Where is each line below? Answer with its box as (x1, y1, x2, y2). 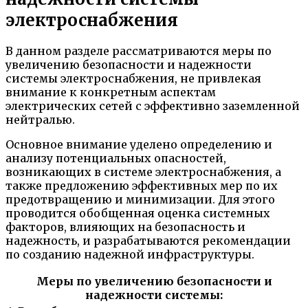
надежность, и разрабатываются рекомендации (5, 234, 291, 248)
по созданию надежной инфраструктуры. (5, 247, 254, 262)
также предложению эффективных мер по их (5, 179, 278, 193)
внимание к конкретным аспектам (5, 85, 216, 100)
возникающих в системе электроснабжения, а (5, 165, 281, 179)
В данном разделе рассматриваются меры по (5, 44, 272, 58)
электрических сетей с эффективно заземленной (5, 99, 300, 113)
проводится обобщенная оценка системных (5, 206, 270, 221)
